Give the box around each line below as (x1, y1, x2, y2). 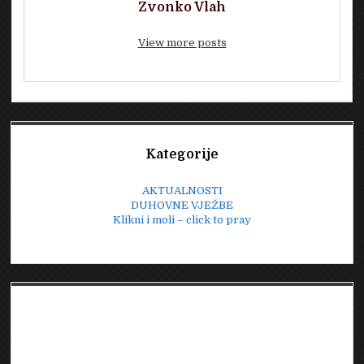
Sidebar (11, 123, 97, 149)
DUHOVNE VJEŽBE (131, 199, 233, 212)
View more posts (137, 37, 227, 50)
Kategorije (145, 147, 219, 162)
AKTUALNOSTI (141, 184, 223, 197)
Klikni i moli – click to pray (113, 214, 251, 227)
